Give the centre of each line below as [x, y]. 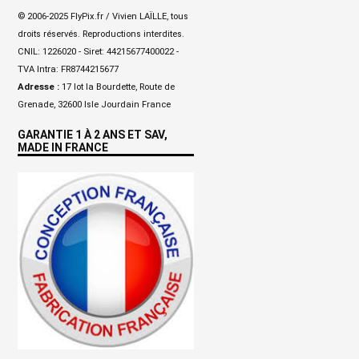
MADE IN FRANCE [63, 147]
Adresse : [40, 87]
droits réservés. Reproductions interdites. [101, 34]
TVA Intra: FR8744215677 [68, 69]
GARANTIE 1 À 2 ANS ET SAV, [93, 134]
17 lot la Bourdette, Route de [118, 87]
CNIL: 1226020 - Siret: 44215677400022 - [98, 51]
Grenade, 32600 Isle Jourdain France [94, 104]
